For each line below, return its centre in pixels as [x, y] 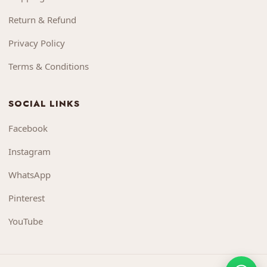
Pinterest [27, 198]
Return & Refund [42, 20]
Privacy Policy [37, 43]
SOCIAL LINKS [44, 104]
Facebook [28, 128]
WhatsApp [30, 175]
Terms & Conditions [49, 66]
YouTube [26, 221]
